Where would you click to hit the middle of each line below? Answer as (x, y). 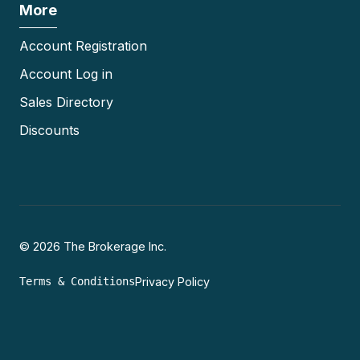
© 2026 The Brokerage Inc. (93, 247)
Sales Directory (66, 102)
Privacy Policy (172, 282)
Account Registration (83, 46)
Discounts (49, 131)
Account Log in (66, 74)
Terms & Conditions (77, 282)
